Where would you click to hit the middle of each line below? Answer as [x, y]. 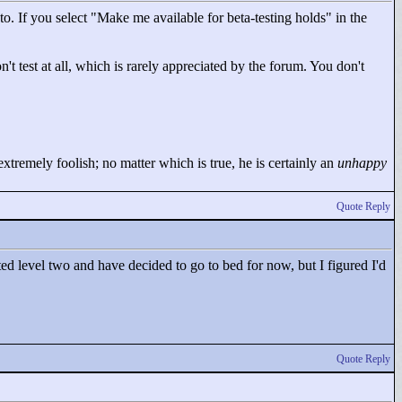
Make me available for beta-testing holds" [214, 17]
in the [350, 17]
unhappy [362, 163]
